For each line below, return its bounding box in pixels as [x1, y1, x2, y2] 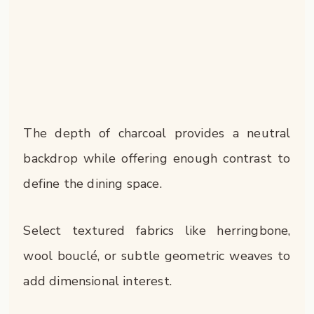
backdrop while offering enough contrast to [23, 149, 291, 167]
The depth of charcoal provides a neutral [23, 124, 291, 142]
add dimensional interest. [23, 273, 172, 290]
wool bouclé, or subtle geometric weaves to [23, 247, 291, 265]
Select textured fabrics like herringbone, [23, 222, 291, 240]
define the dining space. [23, 175, 162, 192]
